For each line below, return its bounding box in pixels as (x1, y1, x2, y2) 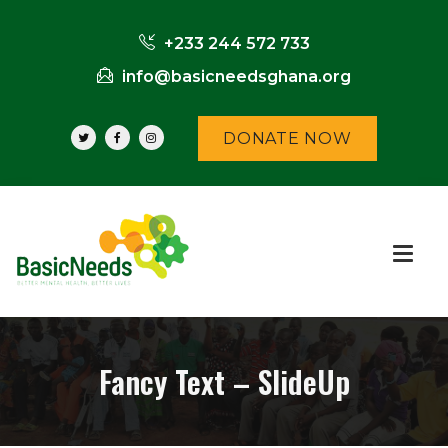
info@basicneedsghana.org (118, 67, 351, 86)
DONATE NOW (223, 128, 352, 148)
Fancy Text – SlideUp (98, 359, 350, 405)
